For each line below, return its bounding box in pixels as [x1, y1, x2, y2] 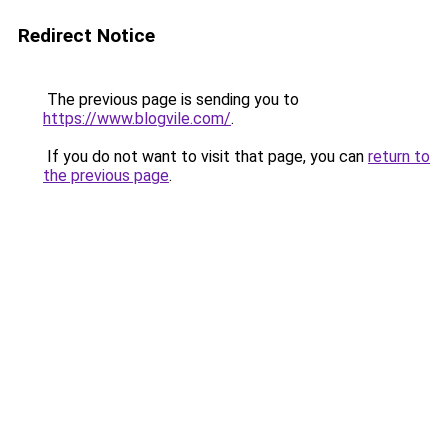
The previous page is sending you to [43, 90, 299, 109]
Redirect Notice [18, 24, 155, 47]
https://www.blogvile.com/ [43, 109, 231, 128]
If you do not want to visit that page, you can [43, 147, 368, 166]
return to [368, 147, 430, 166]
